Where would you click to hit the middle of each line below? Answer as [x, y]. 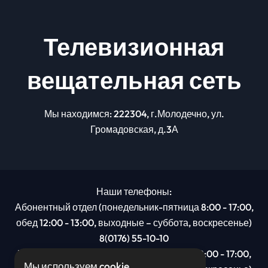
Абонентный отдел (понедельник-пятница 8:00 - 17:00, [134, 207]
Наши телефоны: [134, 191]
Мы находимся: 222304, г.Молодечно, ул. [134, 113]
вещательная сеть [134, 80]
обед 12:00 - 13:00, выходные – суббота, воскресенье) [134, 222]
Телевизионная [134, 46]
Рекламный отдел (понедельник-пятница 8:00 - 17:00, [134, 253]
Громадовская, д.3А [134, 129]
